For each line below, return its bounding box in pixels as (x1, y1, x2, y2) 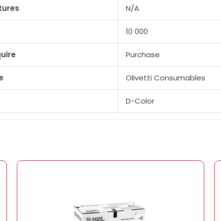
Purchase (126, 49, 160, 60)
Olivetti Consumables (126, 73, 205, 83)
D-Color (126, 96, 154, 106)
